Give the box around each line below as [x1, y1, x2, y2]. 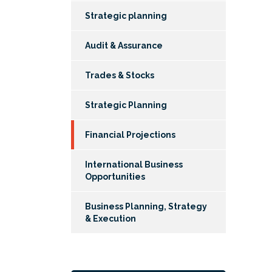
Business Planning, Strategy [85, 201, 207, 211]
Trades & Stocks [85, 70, 154, 80]
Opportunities [85, 171, 145, 182]
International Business [85, 159, 183, 169]
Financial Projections [85, 129, 175, 140]
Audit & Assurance [85, 40, 163, 50]
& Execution [85, 213, 136, 223]
